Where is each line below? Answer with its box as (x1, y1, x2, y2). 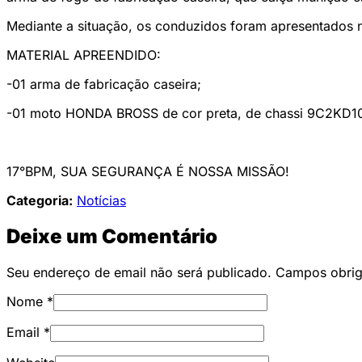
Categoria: (6, 192, 73, 209)
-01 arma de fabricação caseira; (6, 76, 201, 93)
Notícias (77, 192, 126, 209)
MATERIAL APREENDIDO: (6, 47, 161, 64)
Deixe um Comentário (6, 225, 217, 249)
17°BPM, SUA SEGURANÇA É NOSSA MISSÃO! (6, 163, 289, 180)
